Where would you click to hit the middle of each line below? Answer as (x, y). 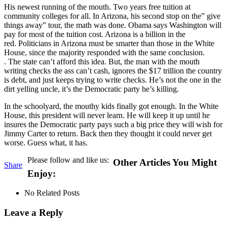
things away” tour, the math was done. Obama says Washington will (113, 25)
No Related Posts (52, 193)
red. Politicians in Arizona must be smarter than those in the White (109, 43)
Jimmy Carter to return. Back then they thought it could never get (108, 133)
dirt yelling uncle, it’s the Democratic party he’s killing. (91, 89)
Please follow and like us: (68, 160)
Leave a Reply (34, 212)
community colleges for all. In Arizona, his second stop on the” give (112, 16)
